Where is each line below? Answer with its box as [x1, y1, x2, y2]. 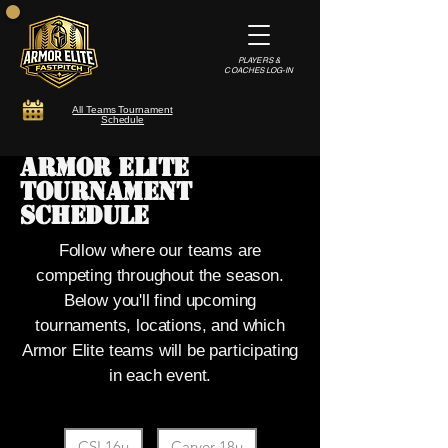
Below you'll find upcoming [63, 291, 257, 310]
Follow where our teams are [58, 241, 262, 260]
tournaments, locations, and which [35, 316, 285, 335]
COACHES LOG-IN [224, 65, 294, 75]
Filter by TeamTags [88, 407, 223, 424]
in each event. [108, 366, 212, 385]
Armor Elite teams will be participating [21, 341, 299, 360]
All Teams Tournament [72, 104, 173, 115]
